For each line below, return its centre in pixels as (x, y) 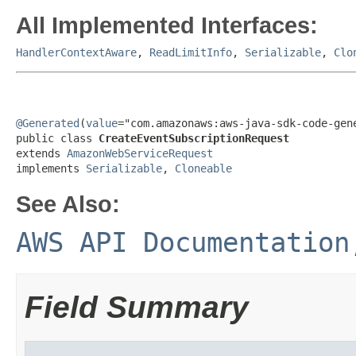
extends (41, 153)
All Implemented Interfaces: (167, 25)
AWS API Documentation (183, 242)
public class (57, 138)
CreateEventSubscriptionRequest (194, 138)
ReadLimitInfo (191, 52)
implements (51, 168)
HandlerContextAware (76, 52)
